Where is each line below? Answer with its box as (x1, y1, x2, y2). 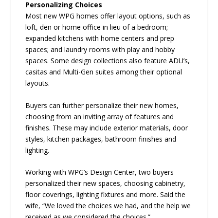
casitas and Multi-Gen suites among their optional (25, 67, 182, 77)
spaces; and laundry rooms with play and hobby (25, 45, 175, 54)
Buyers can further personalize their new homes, (25, 100, 179, 110)
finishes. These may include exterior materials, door (25, 123, 188, 132)
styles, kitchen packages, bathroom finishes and (25, 134, 177, 144)
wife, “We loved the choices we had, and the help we (25, 200, 191, 210)
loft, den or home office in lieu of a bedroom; (25, 22, 168, 32)
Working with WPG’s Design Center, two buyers (25, 167, 174, 177)
